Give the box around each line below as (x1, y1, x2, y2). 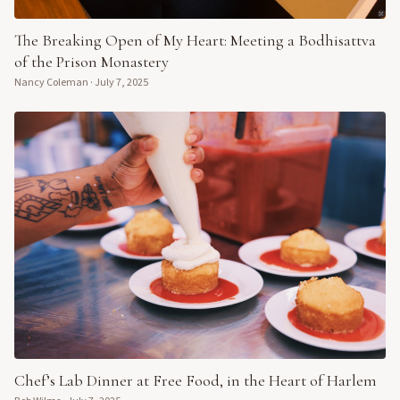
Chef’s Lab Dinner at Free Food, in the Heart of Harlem (14, 370, 377, 390)
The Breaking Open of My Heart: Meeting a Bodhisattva (14, 29, 376, 50)
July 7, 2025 (95, 74, 148, 90)
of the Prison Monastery (14, 51, 169, 71)
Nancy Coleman (14, 74, 88, 90)
